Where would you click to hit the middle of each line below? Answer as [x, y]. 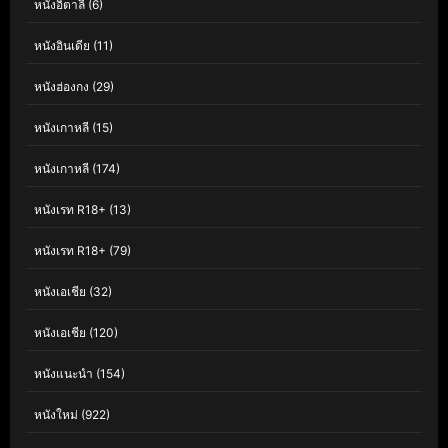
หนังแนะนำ [63, 373]
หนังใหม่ [56, 414]
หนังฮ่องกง [61, 86]
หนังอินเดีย [62, 45]
